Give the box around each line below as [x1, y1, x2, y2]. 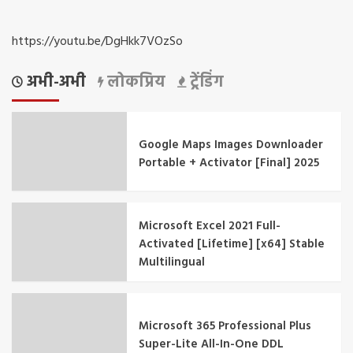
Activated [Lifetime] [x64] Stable [139, 235, 325, 255]
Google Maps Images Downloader [139, 135, 324, 154]
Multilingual [139, 253, 206, 273]
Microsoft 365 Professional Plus [139, 316, 312, 336]
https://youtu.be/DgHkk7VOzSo [12, 32, 183, 53]
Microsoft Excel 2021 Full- [139, 217, 281, 236]
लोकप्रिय [103, 70, 165, 96]
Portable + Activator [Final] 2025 [139, 153, 320, 173]
